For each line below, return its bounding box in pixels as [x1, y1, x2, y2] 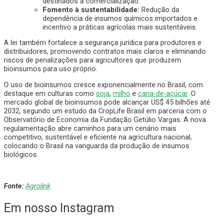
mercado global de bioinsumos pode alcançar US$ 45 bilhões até [4, 97, 210, 107]
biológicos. [4, 150, 38, 159]
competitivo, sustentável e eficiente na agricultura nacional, [4, 132, 192, 141]
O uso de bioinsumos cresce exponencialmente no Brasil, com [4, 80, 203, 89]
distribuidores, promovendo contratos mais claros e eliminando [4, 47, 206, 56]
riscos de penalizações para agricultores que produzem [4, 56, 181, 65]
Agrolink [26, 181, 50, 190]
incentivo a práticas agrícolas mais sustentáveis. [43, 22, 197, 31]
